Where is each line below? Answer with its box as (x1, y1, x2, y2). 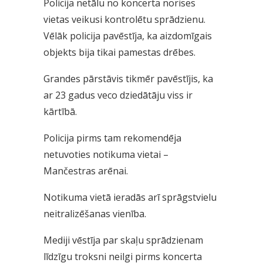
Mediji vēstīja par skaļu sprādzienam (43, 234, 203, 247)
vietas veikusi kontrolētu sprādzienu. (43, 13, 205, 26)
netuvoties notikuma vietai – (43, 148, 168, 161)
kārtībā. (43, 105, 77, 119)
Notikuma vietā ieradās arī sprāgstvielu (43, 191, 217, 204)
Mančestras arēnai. (43, 164, 128, 178)
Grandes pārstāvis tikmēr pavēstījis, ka (43, 72, 213, 86)
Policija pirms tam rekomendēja (43, 131, 181, 145)
